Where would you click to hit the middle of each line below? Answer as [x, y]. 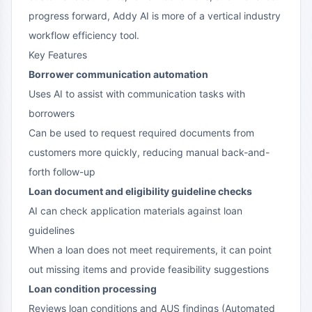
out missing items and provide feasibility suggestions [149, 269]
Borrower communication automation [118, 74]
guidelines [52, 230]
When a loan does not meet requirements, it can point [150, 249]
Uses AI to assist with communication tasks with [137, 93]
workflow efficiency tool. [84, 35]
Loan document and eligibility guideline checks [140, 191]
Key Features [58, 54]
